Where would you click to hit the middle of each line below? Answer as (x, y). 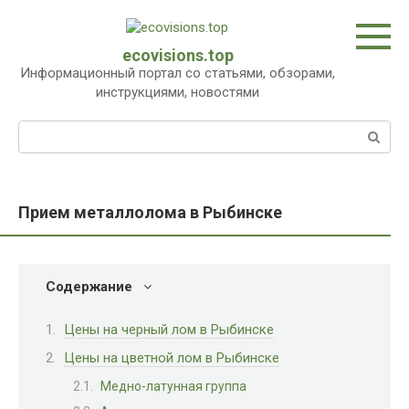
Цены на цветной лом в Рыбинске (172, 358)
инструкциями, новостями (178, 92)
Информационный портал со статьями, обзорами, (178, 73)
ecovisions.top (178, 55)
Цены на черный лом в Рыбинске (169, 329)
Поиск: (40, 130)
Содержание (89, 287)
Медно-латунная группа (173, 386)
